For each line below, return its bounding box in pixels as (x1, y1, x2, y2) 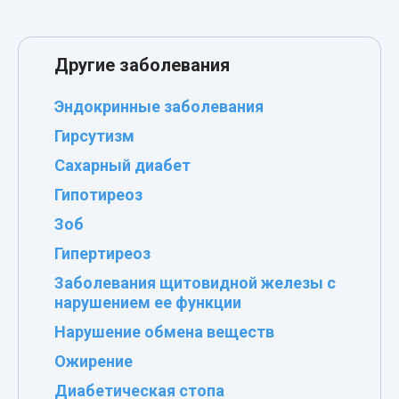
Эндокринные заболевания (54, 96, 264, 116)
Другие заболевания (54, 53, 230, 76)
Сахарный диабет (54, 155, 191, 175)
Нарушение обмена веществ (54, 322, 274, 341)
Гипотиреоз (54, 184, 142, 204)
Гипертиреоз (54, 243, 151, 263)
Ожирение (54, 351, 133, 370)
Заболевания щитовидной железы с (54, 273, 336, 292)
